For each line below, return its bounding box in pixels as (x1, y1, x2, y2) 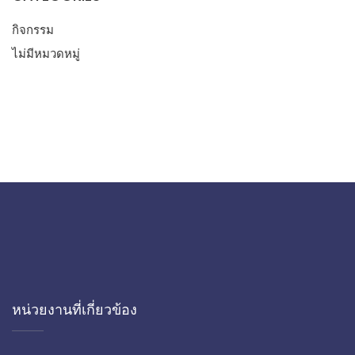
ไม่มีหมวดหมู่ (12, 44, 80, 62)
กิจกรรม (12, 21, 54, 38)
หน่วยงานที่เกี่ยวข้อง (12, 300, 137, 319)
